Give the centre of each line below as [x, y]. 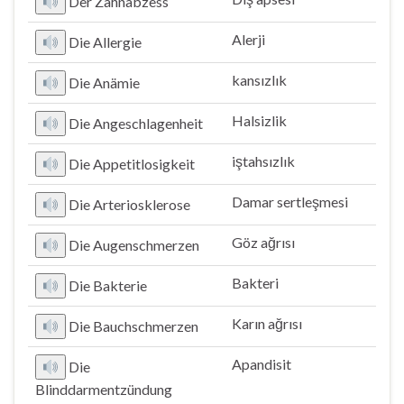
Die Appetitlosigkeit [132, 164]
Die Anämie [105, 83]
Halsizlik [259, 120]
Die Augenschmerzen [134, 245]
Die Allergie [106, 42]
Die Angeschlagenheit [136, 123]
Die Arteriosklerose [130, 204]
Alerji [248, 39]
